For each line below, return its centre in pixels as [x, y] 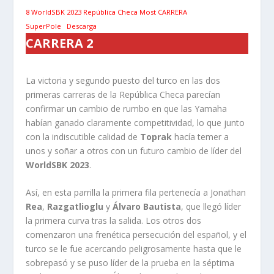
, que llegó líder [211, 207]
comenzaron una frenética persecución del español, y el [136, 235]
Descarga [81, 26]
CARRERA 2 [60, 43]
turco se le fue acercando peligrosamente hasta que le [134, 249]
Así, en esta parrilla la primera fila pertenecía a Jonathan [136, 193]
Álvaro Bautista [147, 207]
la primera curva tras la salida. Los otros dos [114, 221]
